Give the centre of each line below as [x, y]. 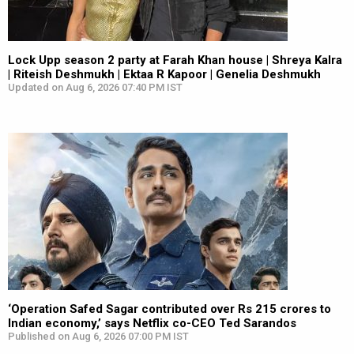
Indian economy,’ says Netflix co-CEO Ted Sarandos [152, 323]
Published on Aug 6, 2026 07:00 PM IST [98, 336]
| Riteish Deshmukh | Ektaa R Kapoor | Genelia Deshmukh [164, 74]
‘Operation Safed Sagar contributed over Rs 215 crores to [169, 309]
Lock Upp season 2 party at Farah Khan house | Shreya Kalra [175, 60]
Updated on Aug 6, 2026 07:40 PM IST [95, 87]
